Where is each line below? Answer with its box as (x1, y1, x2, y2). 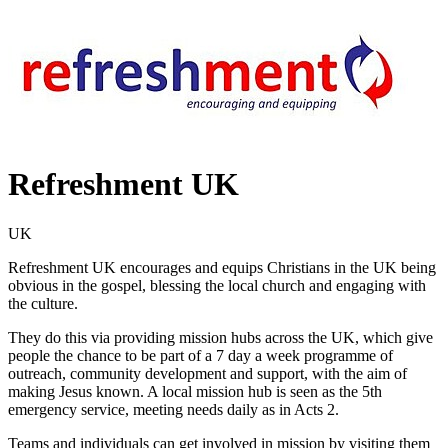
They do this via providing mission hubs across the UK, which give (8, 328, 433, 346)
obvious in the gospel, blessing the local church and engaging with (8, 276, 426, 294)
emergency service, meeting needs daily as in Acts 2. (8, 400, 339, 418)
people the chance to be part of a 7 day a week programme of (8, 346, 393, 364)
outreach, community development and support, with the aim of (8, 364, 407, 382)
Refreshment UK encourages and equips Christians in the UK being (8, 258, 436, 276)
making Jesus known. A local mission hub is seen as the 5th (8, 382, 382, 400)
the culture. (8, 294, 78, 312)
